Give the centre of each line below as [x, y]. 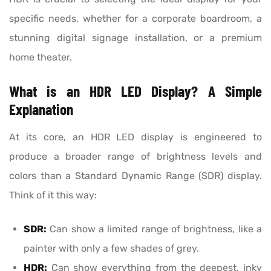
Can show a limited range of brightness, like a [154, 229]
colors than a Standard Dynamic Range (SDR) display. [135, 176]
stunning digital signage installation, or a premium [135, 38]
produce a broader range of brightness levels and [135, 157]
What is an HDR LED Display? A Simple [135, 91]
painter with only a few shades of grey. [111, 249]
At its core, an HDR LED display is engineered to [135, 137]
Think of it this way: [53, 195]
